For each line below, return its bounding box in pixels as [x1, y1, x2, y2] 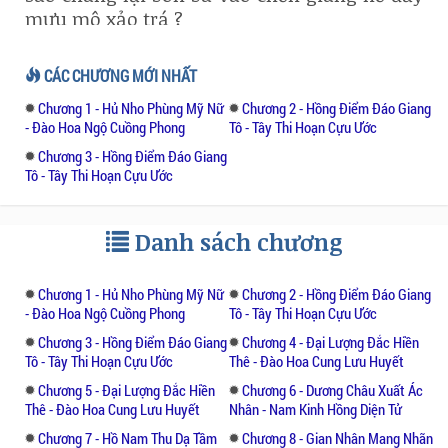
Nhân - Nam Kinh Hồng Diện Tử [229, 398, 402, 419]
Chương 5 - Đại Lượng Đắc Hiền [38, 379, 215, 400]
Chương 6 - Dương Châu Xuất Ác [242, 379, 423, 400]
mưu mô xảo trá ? [25, 5, 183, 32]
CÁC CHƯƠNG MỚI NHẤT [41, 64, 197, 86]
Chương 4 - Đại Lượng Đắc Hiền [242, 331, 419, 352]
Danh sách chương [128, 225, 343, 258]
